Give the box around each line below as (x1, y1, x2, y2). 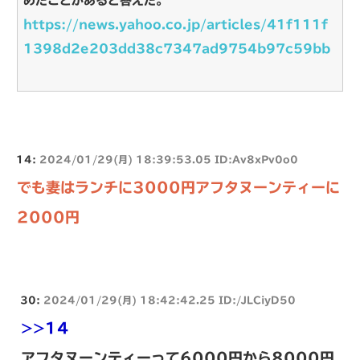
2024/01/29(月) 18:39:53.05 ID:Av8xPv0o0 (39, 154, 298, 165)
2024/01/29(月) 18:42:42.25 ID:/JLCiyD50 (43, 295, 296, 305)
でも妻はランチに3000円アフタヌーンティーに (17, 180, 340, 195)
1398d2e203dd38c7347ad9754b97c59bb (23, 43, 330, 55)
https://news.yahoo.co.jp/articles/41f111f (23, 18, 328, 31)
